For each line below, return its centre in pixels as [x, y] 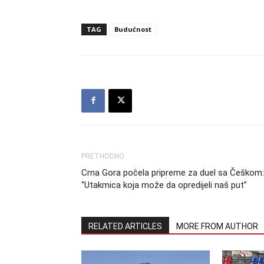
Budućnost [133, 29]
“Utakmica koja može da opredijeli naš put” [164, 185]
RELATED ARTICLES [125, 226]
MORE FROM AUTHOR [217, 226]
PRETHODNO [103, 156]
